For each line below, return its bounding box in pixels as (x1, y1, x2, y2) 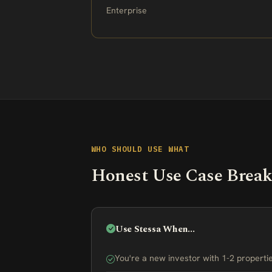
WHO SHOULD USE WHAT (91, 144, 189, 154)
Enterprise (106, 5, 147, 16)
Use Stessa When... (115, 222, 195, 236)
